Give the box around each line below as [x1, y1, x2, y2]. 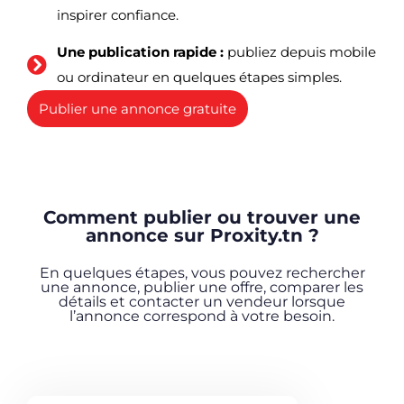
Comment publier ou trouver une [43, 207, 361, 229]
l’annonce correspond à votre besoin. [69, 308, 335, 326]
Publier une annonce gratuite [39, 100, 236, 118]
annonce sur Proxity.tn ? [85, 225, 319, 247]
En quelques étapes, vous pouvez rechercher [39, 264, 365, 282]
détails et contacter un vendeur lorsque [59, 293, 345, 311]
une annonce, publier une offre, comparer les [41, 279, 363, 297]
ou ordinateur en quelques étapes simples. [56, 69, 342, 87]
